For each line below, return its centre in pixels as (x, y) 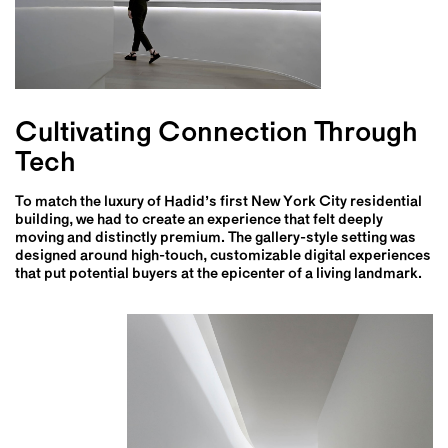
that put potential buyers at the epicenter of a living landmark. (218, 274)
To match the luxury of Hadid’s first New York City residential (218, 202)
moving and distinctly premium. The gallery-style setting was (215, 238)
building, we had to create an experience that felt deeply (199, 220)
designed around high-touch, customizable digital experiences (223, 256)
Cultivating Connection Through (216, 133)
